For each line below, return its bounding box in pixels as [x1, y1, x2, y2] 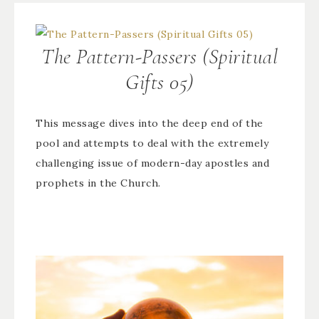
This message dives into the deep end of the [36, 117, 263, 130]
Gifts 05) [125, 69, 194, 95]
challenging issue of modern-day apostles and [36, 157, 269, 169]
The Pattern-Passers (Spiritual [41, 43, 278, 70]
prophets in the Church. [36, 177, 161, 189]
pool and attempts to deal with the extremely [36, 137, 268, 150]
